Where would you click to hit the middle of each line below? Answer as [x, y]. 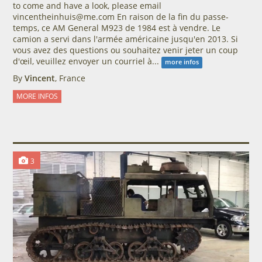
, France [70, 78]
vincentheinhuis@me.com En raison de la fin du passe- [120, 17]
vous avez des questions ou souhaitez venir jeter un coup [125, 50]
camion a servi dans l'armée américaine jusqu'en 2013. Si [125, 39]
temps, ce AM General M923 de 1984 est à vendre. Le [116, 28]
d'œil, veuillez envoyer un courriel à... [87, 61]
